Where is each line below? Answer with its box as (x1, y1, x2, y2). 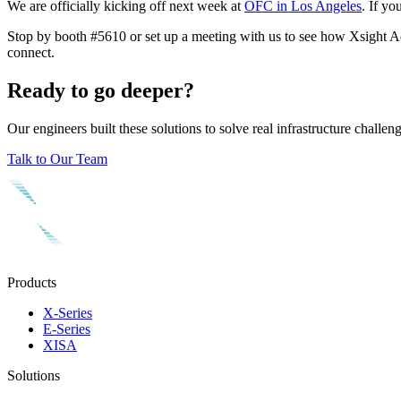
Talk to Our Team (7, 150, 107, 166)
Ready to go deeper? (7, 78, 194, 102)
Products (7, 274, 56, 290)
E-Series (43, 320, 90, 337)
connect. (7, 44, 55, 60)
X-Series (43, 304, 92, 320)
